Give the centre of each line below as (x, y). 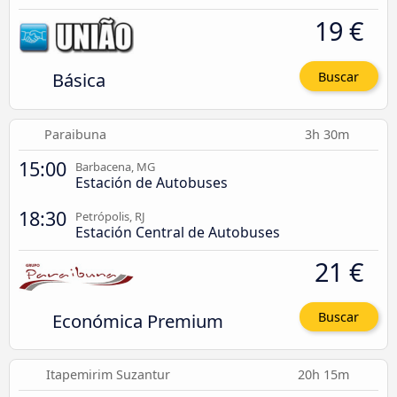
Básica (78, 80)
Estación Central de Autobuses (178, 232)
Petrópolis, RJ (110, 216)
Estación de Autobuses (152, 182)
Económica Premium (137, 320)
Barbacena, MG (115, 166)
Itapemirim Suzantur (109, 375)
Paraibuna (75, 134)
